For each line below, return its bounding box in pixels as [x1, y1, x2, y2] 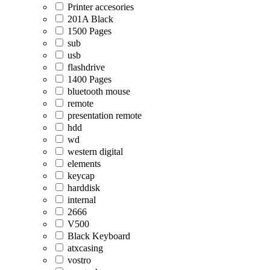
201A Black [67, 13, 113, 24]
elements [67, 158, 101, 169]
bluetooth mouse [67, 86, 130, 96]
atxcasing [67, 242, 103, 253]
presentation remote [67, 110, 142, 121]
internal [67, 194, 96, 205]
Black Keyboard [67, 230, 130, 241]
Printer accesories [67, 1, 134, 12]
